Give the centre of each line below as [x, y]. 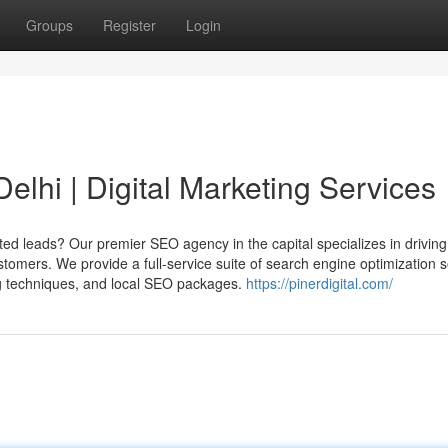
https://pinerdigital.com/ [319, 283]
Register [129, 25]
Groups [49, 25]
